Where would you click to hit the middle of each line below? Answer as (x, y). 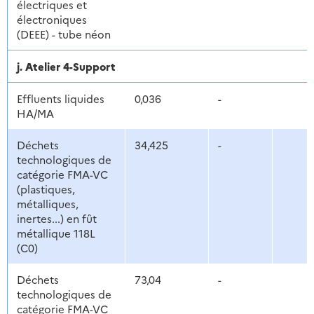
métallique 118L (56, 233)
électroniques (52, 20)
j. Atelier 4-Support (66, 67)
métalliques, (47, 204)
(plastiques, (46, 189)
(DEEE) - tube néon (63, 34)
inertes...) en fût (56, 219)
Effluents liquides (60, 99)
